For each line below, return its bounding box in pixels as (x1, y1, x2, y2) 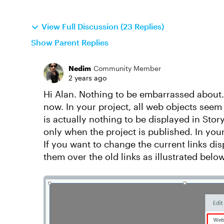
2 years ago (68, 73, 106, 82)
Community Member (93, 64, 161, 72)
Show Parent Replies (31, 37, 108, 47)
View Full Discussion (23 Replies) (41, 21, 164, 31)
